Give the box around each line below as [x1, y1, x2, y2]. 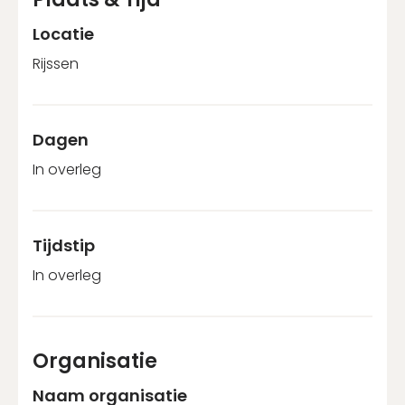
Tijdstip [33, 233, 95, 257]
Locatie [33, 22, 94, 45]
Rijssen [33, 52, 79, 74]
